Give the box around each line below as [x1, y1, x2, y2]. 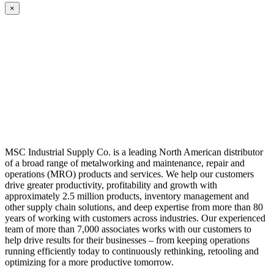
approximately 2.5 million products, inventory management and [5, 191, 249, 202]
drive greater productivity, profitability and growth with [5, 180, 217, 191]
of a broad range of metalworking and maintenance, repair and [5, 158, 245, 169]
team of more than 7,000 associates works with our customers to [5, 224, 251, 235]
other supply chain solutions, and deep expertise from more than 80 [5, 202, 263, 213]
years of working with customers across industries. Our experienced [5, 213, 265, 224]
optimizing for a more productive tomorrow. [5, 257, 174, 268]
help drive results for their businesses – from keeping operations [5, 235, 250, 246]
